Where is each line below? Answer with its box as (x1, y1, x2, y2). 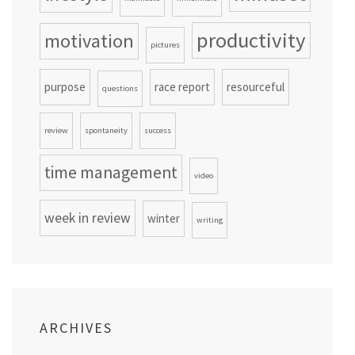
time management (44, 162, 177, 184)
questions (102, 83, 138, 94)
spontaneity (85, 125, 128, 136)
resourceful (227, 79, 284, 95)
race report (155, 79, 210, 95)
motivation (44, 29, 134, 54)
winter (147, 211, 180, 227)
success (144, 125, 171, 136)
